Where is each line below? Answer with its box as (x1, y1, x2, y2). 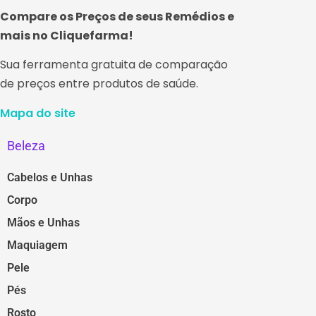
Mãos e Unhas (7, 216, 80, 230)
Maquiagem (7, 238, 68, 253)
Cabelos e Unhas (7, 171, 92, 185)
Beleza (7, 138, 45, 154)
